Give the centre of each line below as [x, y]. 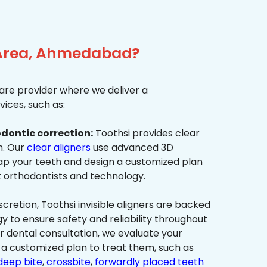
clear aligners [59, 148]
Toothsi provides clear [146, 133]
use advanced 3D [132, 148]
